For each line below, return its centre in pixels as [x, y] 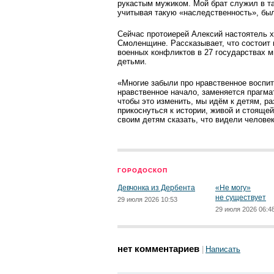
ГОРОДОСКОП [143, 170]
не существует [241, 198]
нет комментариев [158, 249]
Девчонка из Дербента [156, 188]
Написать [223, 249]
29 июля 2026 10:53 [147, 199]
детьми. [133, 61]
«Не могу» [233, 188]
